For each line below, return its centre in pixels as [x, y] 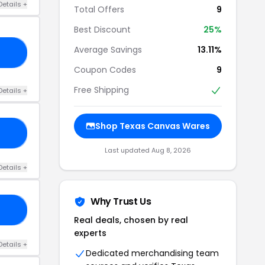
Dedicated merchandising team [152, 253]
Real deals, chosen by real [131, 220]
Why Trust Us [121, 202]
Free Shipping [101, 90]
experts [90, 233]
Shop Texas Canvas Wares [153, 126]
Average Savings [108, 50]
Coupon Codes [105, 70]
